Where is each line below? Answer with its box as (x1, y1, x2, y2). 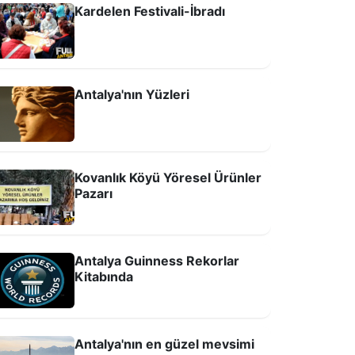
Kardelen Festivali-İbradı (74, 3, 225, 19)
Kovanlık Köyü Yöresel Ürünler (74, 170, 261, 185)
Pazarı (74, 185, 113, 201)
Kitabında (74, 269, 133, 284)
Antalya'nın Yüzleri (74, 86, 189, 102)
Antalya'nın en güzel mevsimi (74, 336, 254, 352)
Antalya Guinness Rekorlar (74, 253, 239, 269)
